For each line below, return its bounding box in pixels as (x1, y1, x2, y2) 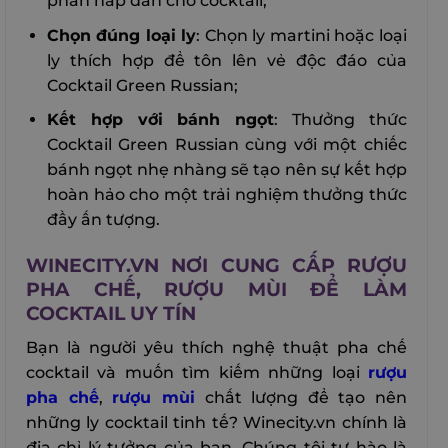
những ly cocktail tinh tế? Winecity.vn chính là (26, 412, 407, 432)
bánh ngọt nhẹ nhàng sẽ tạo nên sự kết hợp (46, 160, 407, 180)
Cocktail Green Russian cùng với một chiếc (46, 135, 407, 155)
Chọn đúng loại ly (46, 25, 197, 45)
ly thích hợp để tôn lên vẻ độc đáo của (46, 50, 407, 70)
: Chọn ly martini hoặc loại (196, 25, 408, 45)
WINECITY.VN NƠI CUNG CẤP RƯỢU (26, 253, 407, 278)
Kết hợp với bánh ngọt (46, 110, 275, 130)
